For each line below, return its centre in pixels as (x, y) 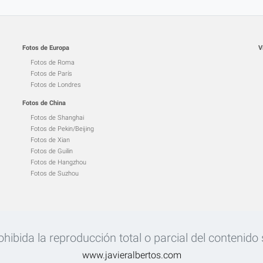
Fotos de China (44, 103)
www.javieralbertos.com (131, 255)
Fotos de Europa (46, 48)
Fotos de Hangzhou (59, 162)
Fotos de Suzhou (55, 173)
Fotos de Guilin (52, 151)
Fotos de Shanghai (58, 118)
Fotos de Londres (56, 85)
